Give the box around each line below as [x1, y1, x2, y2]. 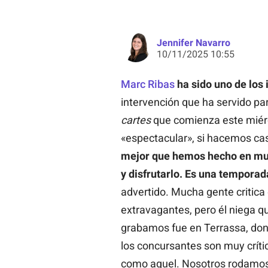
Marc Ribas [120, 77, 175, 90]
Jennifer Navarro [156, 36, 230, 48]
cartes [120, 113, 151, 126]
